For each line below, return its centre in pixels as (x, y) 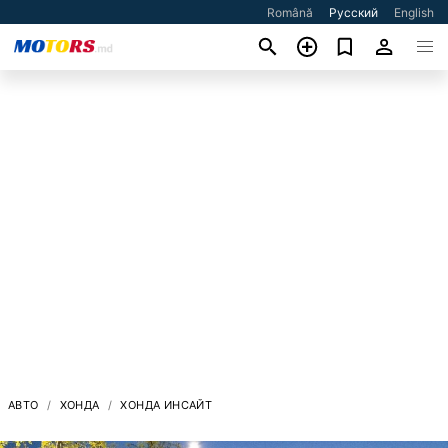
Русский (354, 12)
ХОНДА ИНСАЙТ (166, 404)
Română (290, 12)
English (414, 12)
